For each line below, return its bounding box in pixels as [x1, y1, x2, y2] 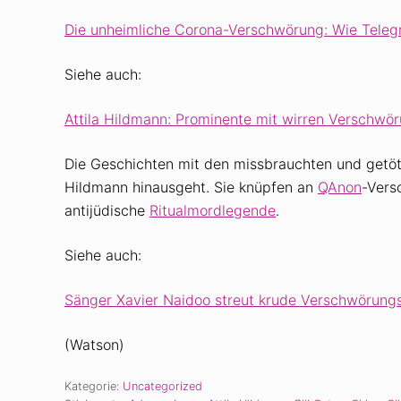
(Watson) [64, 335, 124, 354]
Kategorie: [64, 379, 123, 393]
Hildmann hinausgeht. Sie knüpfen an [64, 177, 318, 196]
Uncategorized [123, 379, 202, 393]
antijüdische [64, 200, 149, 219]
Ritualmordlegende [149, 200, 276, 219]
